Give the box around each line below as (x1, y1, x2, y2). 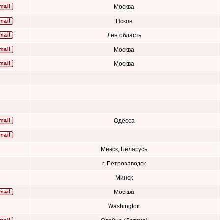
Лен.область (107, 32, 141, 39)
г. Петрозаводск (102, 160, 146, 167)
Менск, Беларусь (101, 146, 147, 153)
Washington (108, 203, 140, 210)
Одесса (113, 117, 135, 124)
